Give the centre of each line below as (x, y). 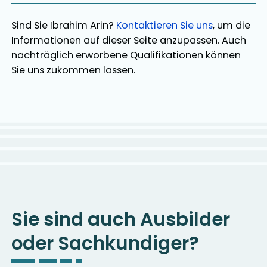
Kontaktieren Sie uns (165, 25)
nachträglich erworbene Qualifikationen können (126, 55)
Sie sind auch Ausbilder (121, 219)
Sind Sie (31, 25)
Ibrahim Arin (80, 25)
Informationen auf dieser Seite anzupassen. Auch (129, 40)
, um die (232, 25)
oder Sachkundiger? (105, 243)
